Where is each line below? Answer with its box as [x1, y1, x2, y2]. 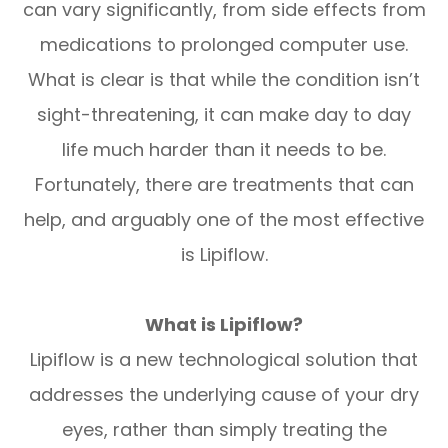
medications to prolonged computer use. [40, 31, 408, 57]
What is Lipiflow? [145, 311, 303, 337]
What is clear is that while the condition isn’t [28, 66, 420, 92]
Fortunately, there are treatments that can [34, 171, 414, 197]
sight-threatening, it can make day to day [37, 101, 411, 127]
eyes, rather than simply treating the [61, 416, 387, 442]
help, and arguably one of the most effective [24, 206, 424, 232]
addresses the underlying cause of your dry [29, 381, 419, 407]
